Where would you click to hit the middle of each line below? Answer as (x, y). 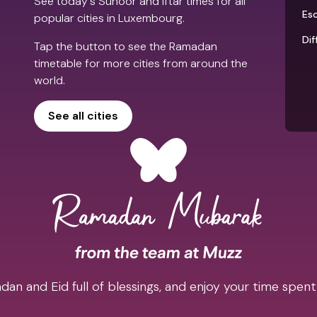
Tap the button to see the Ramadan (126, 46)
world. (50, 80)
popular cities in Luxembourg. (109, 18)
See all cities (83, 115)
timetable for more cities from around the (141, 63)
